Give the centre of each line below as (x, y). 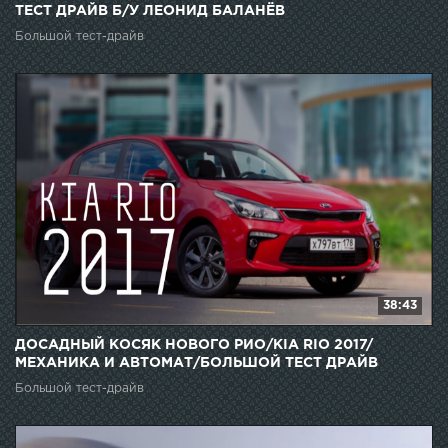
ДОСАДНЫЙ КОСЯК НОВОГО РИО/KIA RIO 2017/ (194, 344)
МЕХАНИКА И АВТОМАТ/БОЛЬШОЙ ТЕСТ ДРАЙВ (196, 362)
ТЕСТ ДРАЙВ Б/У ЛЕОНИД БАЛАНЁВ (150, 10)
